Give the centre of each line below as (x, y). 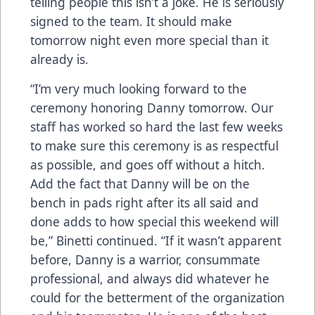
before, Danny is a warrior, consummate (145, 260)
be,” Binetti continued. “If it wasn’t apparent (156, 241)
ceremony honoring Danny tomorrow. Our (152, 108)
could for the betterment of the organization (157, 298)
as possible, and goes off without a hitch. (148, 165)
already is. (59, 59)
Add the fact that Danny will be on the (140, 184)
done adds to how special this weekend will (154, 222)
